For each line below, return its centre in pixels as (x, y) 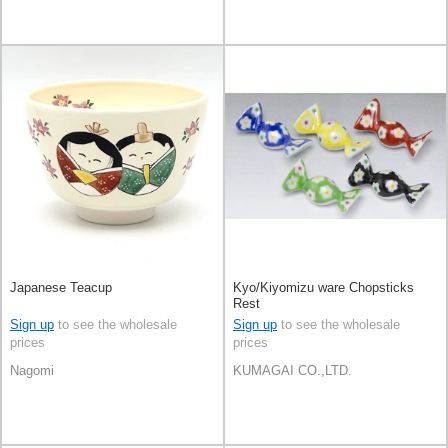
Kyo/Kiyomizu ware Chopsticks (323, 287)
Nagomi (32, 370)
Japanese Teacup (61, 287)
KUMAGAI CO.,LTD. (292, 370)
